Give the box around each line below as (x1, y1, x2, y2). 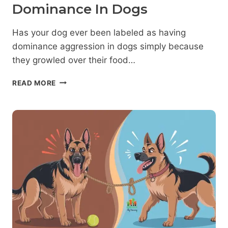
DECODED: (55, 87, 95, 95)
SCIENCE (55, 108, 88, 117)
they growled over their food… (12, 54, 135, 65)
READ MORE (12, 78, 56, 87)
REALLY (55, 119, 84, 127)
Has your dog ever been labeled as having (12, 27, 186, 38)
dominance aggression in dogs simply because (12, 41, 204, 51)
